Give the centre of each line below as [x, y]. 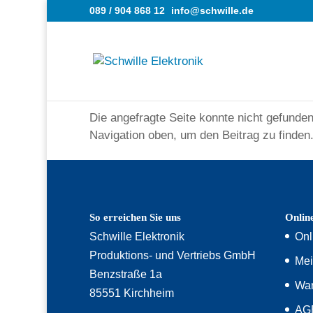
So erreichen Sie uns [135, 217]
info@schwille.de [212, 10]
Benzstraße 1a [125, 274]
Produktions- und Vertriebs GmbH [172, 255]
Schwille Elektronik [137, 236]
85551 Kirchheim [131, 293]
